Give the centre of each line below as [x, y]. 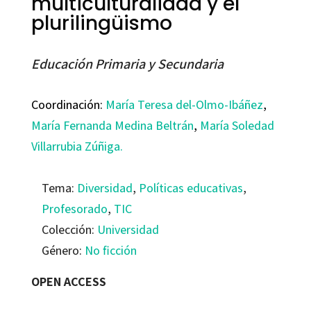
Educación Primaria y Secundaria [127, 64]
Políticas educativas [191, 187]
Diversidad [104, 187]
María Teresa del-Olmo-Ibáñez [184, 104]
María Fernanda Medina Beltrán [112, 125]
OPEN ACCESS [68, 281]
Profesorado [74, 208]
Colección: [69, 229]
